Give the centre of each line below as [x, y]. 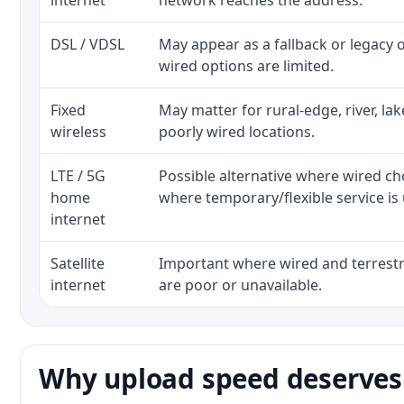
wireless [78, 132]
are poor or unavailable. [240, 285]
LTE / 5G [78, 176]
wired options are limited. [246, 66]
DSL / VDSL [87, 44]
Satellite [78, 263]
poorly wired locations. [237, 132]
